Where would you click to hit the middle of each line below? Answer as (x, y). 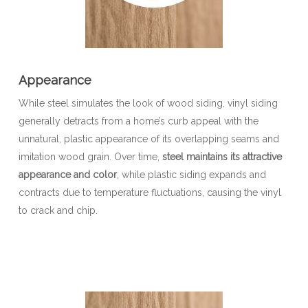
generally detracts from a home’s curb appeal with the (138, 121)
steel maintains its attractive (222, 156)
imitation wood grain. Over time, (90, 156)
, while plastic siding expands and (191, 174)
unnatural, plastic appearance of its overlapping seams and (148, 139)
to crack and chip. (58, 210)
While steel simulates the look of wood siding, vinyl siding (148, 103)
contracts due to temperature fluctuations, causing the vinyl (150, 192)
